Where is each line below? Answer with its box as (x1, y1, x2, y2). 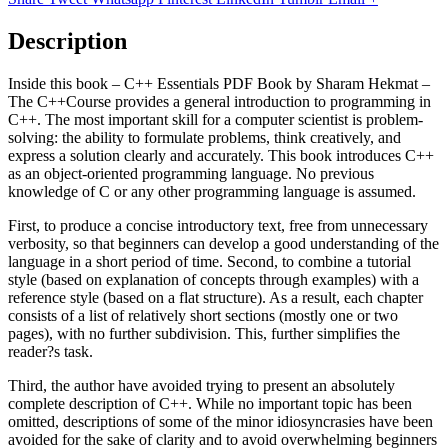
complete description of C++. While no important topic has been (8, 394, 412, 412)
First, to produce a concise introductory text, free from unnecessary (8, 216, 428, 234)
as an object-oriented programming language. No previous (8, 164, 374, 182)
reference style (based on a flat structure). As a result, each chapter (8, 288, 423, 306)
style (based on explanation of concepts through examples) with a (8, 270, 419, 288)
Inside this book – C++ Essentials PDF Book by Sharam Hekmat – (8, 74, 430, 92)
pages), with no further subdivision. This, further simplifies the (8, 324, 400, 342)
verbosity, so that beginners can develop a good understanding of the (8, 234, 439, 252)
